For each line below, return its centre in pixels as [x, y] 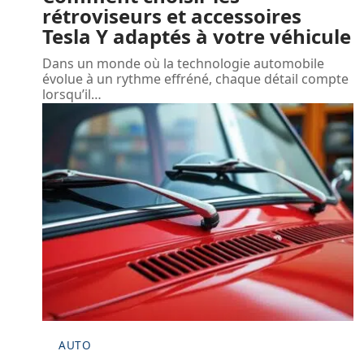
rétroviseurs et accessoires [172, 15]
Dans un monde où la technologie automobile [183, 63]
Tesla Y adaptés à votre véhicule [197, 36]
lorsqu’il [67, 94]
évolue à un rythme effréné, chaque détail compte [195, 78]
